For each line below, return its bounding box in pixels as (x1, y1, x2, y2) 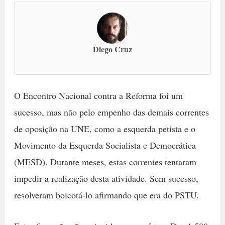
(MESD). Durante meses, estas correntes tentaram (14, 156, 196, 168)
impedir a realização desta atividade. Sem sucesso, (14, 172, 198, 184)
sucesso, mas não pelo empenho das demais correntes (14, 106, 209, 118)
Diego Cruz (93, 43, 132, 55)
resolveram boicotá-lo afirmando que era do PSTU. (14, 189, 199, 201)
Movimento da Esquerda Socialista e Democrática (14, 139, 196, 151)
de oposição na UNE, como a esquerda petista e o (14, 123, 195, 135)
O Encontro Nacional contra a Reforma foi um (14, 89, 183, 101)
